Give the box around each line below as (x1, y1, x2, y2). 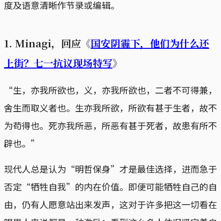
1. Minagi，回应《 (4, 36, 91, 50)
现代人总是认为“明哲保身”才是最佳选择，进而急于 (4, 162, 217, 175)
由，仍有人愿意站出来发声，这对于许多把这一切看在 (4, 197, 217, 211)
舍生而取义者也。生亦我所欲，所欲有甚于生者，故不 (4, 101, 217, 114)
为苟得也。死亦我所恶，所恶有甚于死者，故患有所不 (4, 118, 217, 132)
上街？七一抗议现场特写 (4, 55, 112, 70)
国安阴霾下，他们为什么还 (91, 36, 209, 50)
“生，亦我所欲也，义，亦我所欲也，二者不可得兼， (4, 83, 217, 96)
